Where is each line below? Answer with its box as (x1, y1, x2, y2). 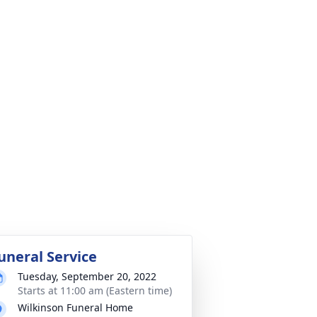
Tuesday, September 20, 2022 (18, 270, 156, 283)
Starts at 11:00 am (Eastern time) (18, 284, 172, 297)
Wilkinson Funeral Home (18, 301, 133, 314)
